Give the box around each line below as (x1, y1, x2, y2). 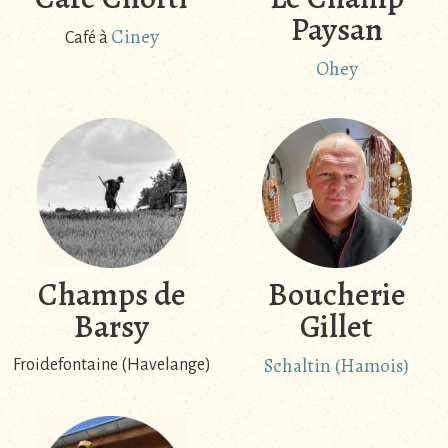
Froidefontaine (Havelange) (12, 356, 211, 375)
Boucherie (267, 272, 406, 317)
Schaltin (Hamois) (264, 353, 409, 380)
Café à (64, 28, 111, 47)
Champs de (37, 272, 186, 317)
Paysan (290, 6, 383, 51)
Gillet (300, 304, 373, 349)
